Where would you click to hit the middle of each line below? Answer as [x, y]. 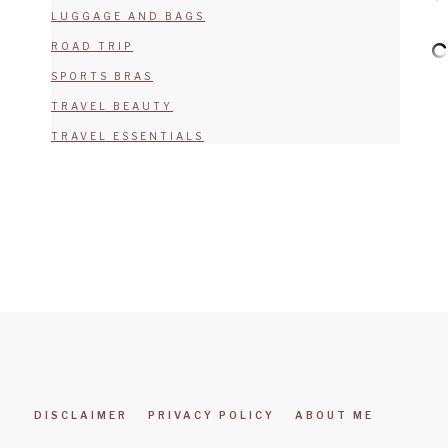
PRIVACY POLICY [211, 415]
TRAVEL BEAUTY [112, 105]
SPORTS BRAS [102, 75]
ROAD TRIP [92, 45]
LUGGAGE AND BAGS [128, 15]
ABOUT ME [334, 415]
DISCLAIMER [81, 415]
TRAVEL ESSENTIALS [127, 135]
